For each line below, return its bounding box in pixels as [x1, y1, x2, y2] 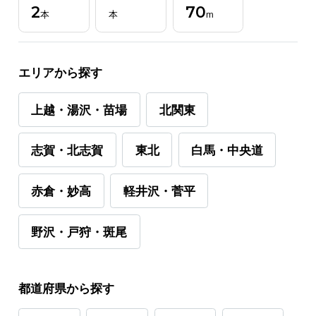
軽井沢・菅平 [123, 182, 195, 200]
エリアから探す [18, 63, 102, 80]
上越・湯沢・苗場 [31, 100, 128, 118]
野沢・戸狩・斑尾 [31, 222, 128, 240]
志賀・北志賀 [31, 141, 104, 159]
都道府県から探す [18, 279, 114, 296]
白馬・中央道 [190, 141, 263, 159]
